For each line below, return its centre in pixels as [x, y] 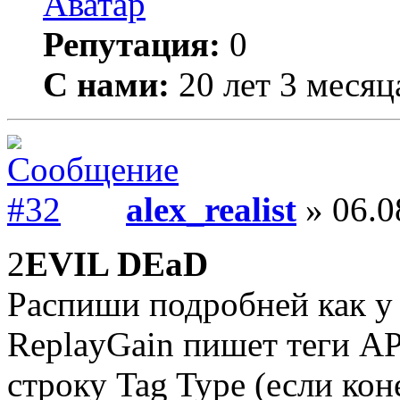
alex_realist [211, 209]
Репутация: [132, 44]
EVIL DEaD [117, 264]
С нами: [106, 84]
